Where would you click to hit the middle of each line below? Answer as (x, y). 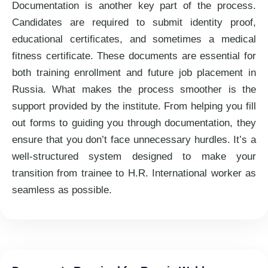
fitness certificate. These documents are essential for (134, 56)
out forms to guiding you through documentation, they (134, 123)
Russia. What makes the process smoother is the (134, 90)
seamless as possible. (62, 190)
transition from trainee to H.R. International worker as (134, 173)
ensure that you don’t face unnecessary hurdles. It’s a (134, 140)
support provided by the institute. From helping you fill (134, 106)
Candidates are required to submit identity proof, (134, 23)
